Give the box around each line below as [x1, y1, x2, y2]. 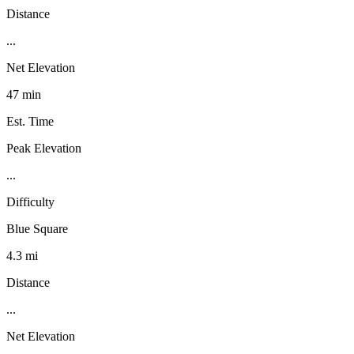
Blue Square [6, 221, 68, 235]
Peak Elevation [6, 141, 81, 155]
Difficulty [6, 194, 55, 209]
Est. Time [6, 114, 54, 128]
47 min [6, 87, 41, 101]
